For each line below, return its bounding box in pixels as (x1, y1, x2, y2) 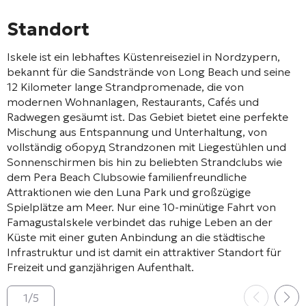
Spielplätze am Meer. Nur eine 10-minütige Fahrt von (7, 199, 276, 214)
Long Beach (178, 64, 238, 79)
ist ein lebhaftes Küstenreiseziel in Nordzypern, (37, 49, 280, 64)
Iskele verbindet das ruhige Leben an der (63, 214, 273, 229)
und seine (238, 64, 290, 79)
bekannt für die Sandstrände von (7, 64, 178, 79)
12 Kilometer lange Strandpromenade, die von (7, 79, 244, 94)
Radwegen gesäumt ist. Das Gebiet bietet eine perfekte (7, 109, 288, 124)
